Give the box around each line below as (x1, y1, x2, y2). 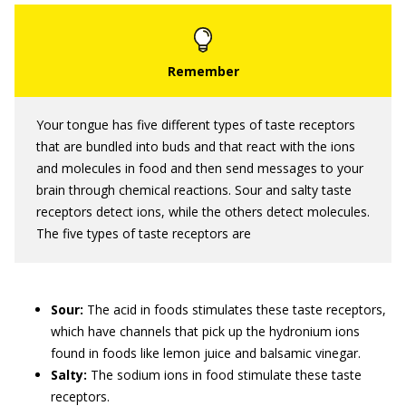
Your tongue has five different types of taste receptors (36, 116, 355, 133)
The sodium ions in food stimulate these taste (87, 366, 362, 383)
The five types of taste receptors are (36, 225, 251, 242)
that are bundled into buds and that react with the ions (36, 138, 355, 155)
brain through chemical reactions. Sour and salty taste (36, 181, 352, 198)
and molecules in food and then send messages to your (36, 159, 363, 177)
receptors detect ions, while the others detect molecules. (36, 203, 370, 220)
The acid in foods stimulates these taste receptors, (83, 301, 386, 318)
